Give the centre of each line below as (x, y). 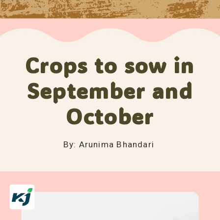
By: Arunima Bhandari (110, 145)
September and (110, 91)
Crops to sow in (110, 65)
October (110, 116)
